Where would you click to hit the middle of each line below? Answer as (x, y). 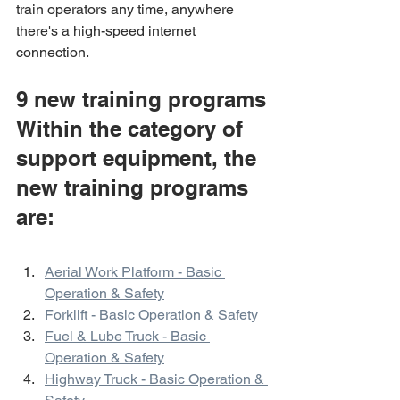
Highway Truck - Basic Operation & (156, 379)
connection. (53, 52)
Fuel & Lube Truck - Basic (127, 336)
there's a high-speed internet (108, 31)
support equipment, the (139, 158)
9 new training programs (141, 99)
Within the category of (133, 129)
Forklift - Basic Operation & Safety (151, 315)
